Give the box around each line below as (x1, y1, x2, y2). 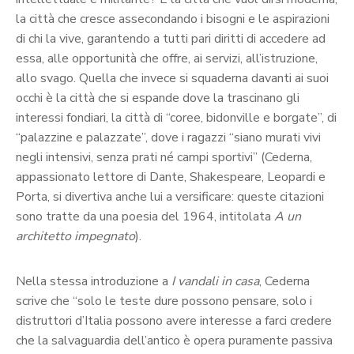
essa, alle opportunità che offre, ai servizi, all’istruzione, (16, 50, 318, 68)
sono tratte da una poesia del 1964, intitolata (16, 208, 274, 226)
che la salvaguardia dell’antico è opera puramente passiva (16, 332, 333, 350)
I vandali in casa (171, 273, 259, 291)
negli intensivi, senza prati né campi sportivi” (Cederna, (16, 149, 312, 167)
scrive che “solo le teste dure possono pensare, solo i (16, 292, 312, 311)
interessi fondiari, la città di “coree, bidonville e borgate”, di (16, 109, 337, 127)
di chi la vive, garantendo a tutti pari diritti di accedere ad (16, 30, 326, 48)
